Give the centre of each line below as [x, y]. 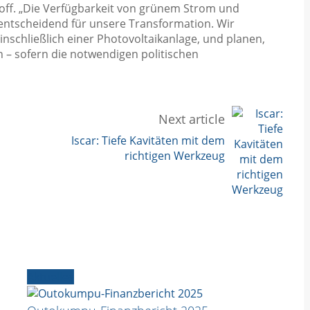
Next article [192, 119]
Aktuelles [51, 276]
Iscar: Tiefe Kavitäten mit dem [148, 140]
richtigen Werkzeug [175, 155]
